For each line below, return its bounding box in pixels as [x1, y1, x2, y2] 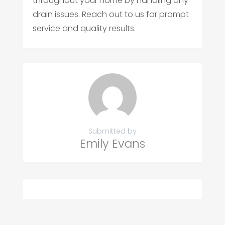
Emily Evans [79, 136, 145, 152]
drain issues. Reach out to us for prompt [32, 9, 189, 20]
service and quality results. [32, 23, 136, 34]
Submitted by [88, 126, 137, 136]
